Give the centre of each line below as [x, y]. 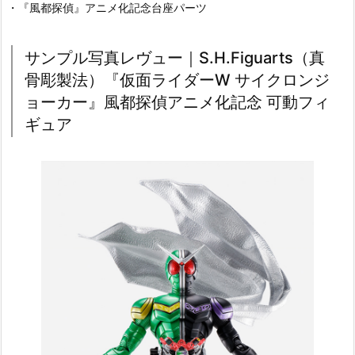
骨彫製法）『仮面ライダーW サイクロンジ [177, 80]
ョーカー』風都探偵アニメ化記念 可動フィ [177, 103]
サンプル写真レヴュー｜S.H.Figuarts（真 [175, 58]
